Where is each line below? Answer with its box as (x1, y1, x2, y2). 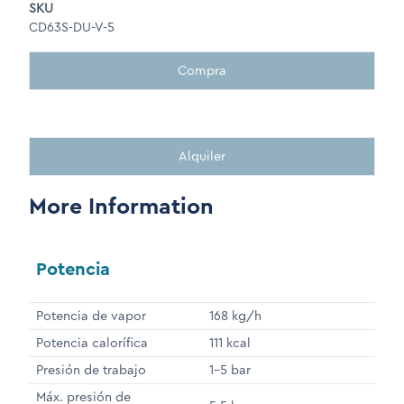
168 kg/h (209, 307, 262, 326)
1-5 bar (209, 361, 251, 380)
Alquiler (179, 147, 225, 166)
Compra (178, 61, 226, 80)
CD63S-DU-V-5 (29, 18, 115, 37)
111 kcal (209, 334, 251, 353)
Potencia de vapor (36, 307, 146, 326)
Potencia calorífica (36, 334, 148, 353)
